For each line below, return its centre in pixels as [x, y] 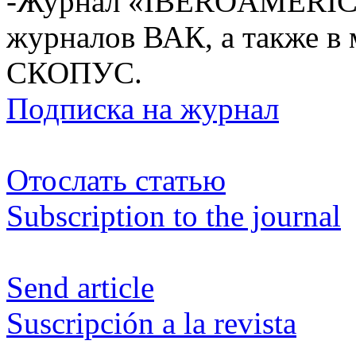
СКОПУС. [74, 72]
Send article [80, 287]
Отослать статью [116, 180]
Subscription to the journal [174, 215]
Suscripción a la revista [151, 323]
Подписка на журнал [143, 108]
